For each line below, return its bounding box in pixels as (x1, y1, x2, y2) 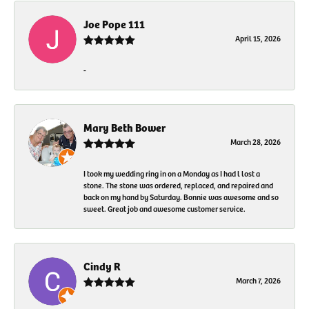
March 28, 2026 (230, 136, 281, 148)
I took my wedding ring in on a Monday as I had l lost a (83, 168, 260, 179)
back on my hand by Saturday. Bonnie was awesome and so (83, 191, 279, 203)
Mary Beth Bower (83, 119, 166, 136)
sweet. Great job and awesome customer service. (83, 203, 246, 215)
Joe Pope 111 (83, 16, 145, 32)
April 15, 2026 (235, 32, 281, 44)
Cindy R (83, 258, 121, 275)
